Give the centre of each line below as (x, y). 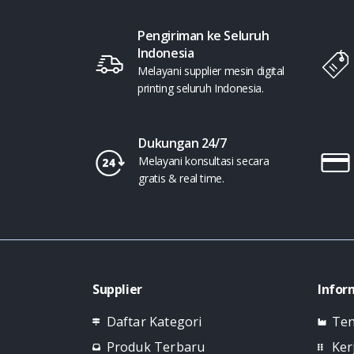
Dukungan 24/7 (183, 143)
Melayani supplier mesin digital (211, 71)
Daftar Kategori (154, 322)
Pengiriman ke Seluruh (203, 36)
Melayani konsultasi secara (204, 161)
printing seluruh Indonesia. (201, 88)
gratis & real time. (181, 179)
